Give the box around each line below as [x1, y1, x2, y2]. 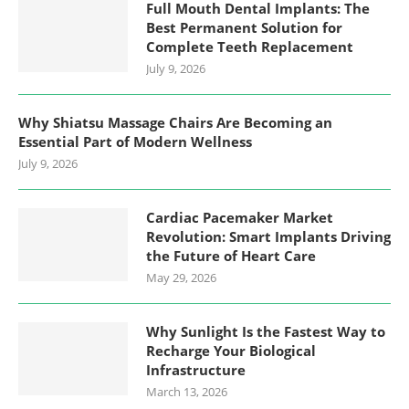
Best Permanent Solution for [146, 17, 342, 37]
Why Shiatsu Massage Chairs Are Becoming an [18, 112, 332, 131]
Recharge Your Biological [146, 341, 316, 360]
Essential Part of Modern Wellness [18, 131, 252, 151]
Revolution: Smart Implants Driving [146, 226, 391, 246]
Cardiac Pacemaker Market [146, 207, 333, 226]
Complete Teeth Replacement [146, 37, 353, 56]
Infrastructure [146, 360, 246, 379]
